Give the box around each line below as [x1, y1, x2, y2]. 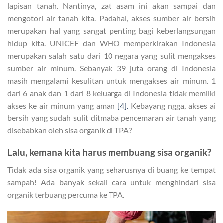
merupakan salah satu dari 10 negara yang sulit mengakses [7, 50, 216, 60]
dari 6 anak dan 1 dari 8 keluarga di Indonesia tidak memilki [7, 88, 216, 98]
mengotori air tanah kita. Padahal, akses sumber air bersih [7, 13, 216, 23]
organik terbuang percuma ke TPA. [7, 190, 124, 199]
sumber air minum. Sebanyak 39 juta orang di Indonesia [7, 63, 216, 73]
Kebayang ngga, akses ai [128, 100, 216, 110]
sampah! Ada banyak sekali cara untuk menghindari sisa [7, 177, 216, 187]
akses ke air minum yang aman [7, 100, 117, 110]
